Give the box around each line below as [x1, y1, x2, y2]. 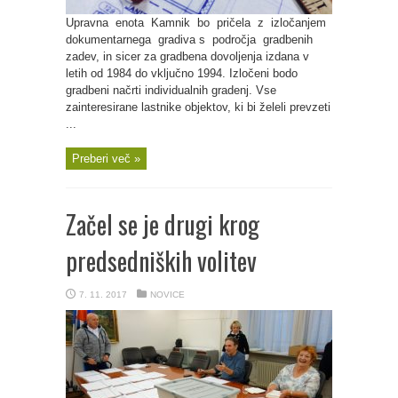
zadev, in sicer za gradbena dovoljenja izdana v [66, 50, 309, 63]
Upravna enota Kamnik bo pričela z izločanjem [66, 16, 330, 29]
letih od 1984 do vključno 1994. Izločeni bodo [66, 67, 298, 80]
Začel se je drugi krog [66, 206, 259, 243]
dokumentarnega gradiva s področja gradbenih [66, 33, 313, 46]
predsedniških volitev [66, 243, 257, 279]
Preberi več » [72, 152, 140, 165]
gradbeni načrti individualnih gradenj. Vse [66, 84, 276, 97]
